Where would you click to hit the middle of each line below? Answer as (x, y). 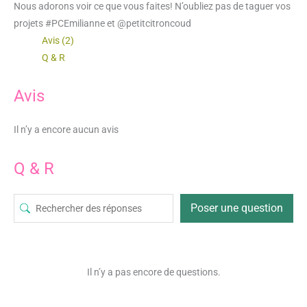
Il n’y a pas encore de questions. (153, 272)
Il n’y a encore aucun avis (66, 129)
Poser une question (237, 208)
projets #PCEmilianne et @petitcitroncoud (102, 24)
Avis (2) (58, 41)
